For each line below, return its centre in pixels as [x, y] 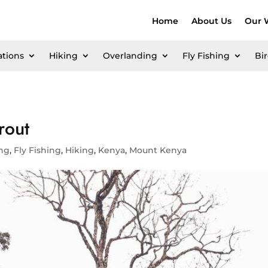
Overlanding [130, 56]
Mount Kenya [158, 150]
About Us [211, 21]
